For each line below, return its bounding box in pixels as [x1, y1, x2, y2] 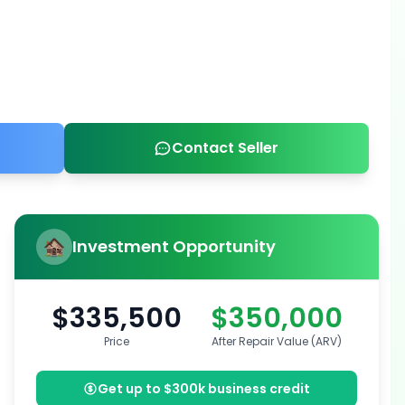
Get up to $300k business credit [98, 380, 311, 398]
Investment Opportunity [72, 235, 277, 258]
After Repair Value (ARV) [212, 334, 343, 349]
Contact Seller [172, 137, 279, 158]
